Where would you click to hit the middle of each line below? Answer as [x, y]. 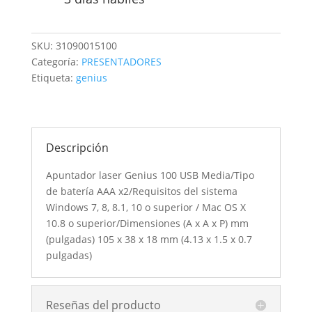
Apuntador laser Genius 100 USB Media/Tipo [150, 175]
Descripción [77, 148]
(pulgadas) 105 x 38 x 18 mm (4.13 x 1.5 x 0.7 [149, 240]
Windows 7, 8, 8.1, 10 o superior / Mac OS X [146, 208]
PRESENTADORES [121, 62]
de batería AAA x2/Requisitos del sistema [141, 192]
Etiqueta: [53, 78]
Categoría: [56, 62]
